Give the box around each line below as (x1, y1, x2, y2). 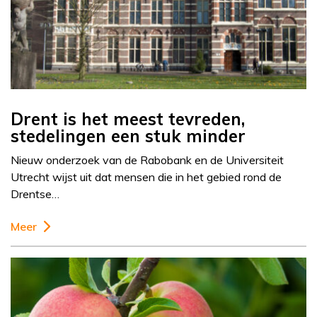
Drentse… (11, 187, 59, 202)
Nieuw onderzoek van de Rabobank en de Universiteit (11, 153, 284, 168)
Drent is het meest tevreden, (11, 108, 245, 130)
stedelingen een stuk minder (11, 125, 246, 147)
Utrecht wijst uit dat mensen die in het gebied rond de (11, 170, 282, 185)
